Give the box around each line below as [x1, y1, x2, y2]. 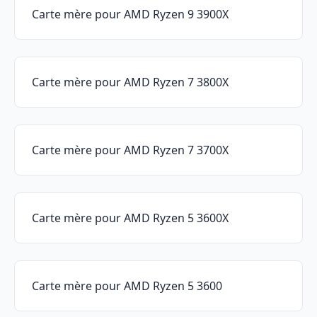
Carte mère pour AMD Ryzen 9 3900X [32, 6, 229, 23]
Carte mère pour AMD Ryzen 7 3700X [32, 142, 229, 158]
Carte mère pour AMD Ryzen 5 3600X [32, 210, 229, 226]
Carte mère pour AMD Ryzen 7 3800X [32, 74, 229, 91]
